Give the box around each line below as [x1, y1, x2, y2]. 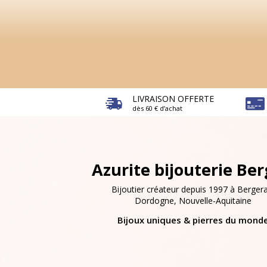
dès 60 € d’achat [132, 104, 182, 113]
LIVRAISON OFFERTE [132, 93, 214, 105]
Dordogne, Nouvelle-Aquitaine [134, 195, 252, 207]
